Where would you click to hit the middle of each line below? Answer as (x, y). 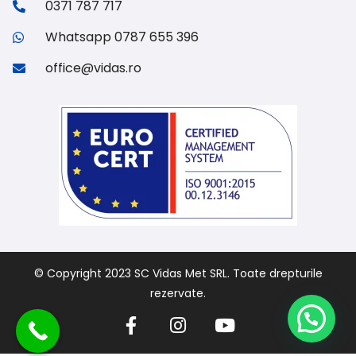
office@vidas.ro (93, 68)
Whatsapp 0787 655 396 (122, 37)
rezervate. (178, 294)
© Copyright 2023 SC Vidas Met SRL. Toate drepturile (178, 274)
